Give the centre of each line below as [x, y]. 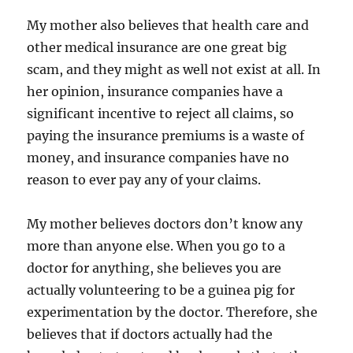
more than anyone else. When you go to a [156, 246]
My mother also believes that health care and [168, 25]
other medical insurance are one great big [157, 47]
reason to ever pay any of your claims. [144, 180]
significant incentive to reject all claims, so [161, 113]
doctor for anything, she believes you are [154, 268]
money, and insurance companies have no [158, 158]
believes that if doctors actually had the [150, 334]
